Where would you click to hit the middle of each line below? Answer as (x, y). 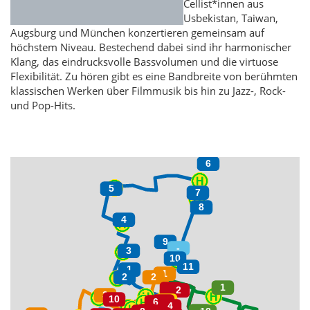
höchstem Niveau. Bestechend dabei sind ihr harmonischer (151, 47)
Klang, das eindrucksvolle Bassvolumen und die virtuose (144, 62)
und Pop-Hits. (43, 106)
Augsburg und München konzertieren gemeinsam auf (137, 33)
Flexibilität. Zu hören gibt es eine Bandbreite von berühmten (154, 76)
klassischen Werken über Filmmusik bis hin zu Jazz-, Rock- (148, 91)
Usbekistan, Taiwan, (231, 18)
